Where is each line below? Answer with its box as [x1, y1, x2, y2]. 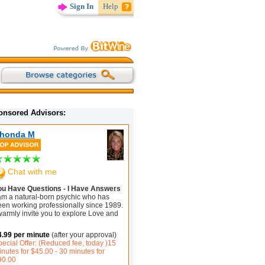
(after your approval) [50, 230, 117, 239]
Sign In [70, 1, 94, 11]
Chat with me [8, 166, 57, 176]
